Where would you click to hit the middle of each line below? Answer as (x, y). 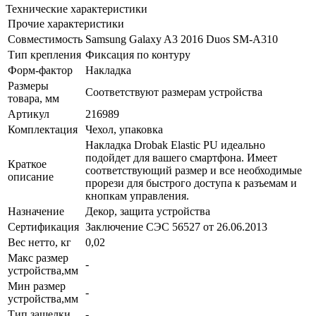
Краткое (27, 164)
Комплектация (43, 129)
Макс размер (38, 257)
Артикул (29, 114)
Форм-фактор (40, 70)
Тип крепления (44, 54)
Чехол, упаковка (124, 129)
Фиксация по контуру (138, 54)
